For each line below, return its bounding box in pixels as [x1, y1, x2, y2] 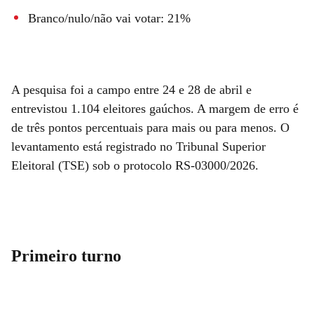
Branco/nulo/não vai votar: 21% [28, 11, 191, 25]
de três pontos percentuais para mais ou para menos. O [11, 120, 289, 135]
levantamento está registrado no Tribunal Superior [11, 139, 266, 153]
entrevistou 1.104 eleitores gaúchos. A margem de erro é [11, 101, 299, 116]
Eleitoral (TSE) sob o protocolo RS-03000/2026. [11, 158, 262, 172]
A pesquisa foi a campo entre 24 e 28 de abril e [11, 82, 252, 97]
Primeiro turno [11, 246, 121, 265]
